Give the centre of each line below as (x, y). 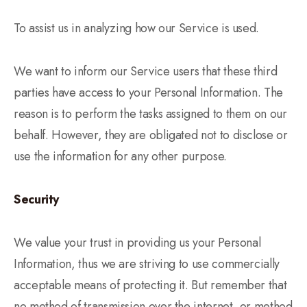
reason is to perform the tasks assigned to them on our (150, 114)
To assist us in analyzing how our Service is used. (136, 28)
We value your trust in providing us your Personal (137, 243)
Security (37, 199)
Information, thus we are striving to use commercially (147, 264)
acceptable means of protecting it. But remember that (150, 285)
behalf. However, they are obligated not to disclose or (151, 135)
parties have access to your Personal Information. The (148, 93)
